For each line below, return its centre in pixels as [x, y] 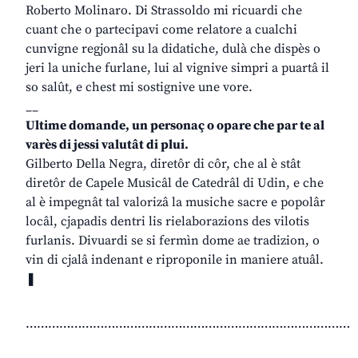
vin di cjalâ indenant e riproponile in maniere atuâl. [175, 260]
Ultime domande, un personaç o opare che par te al [175, 126]
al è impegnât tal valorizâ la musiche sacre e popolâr [175, 203]
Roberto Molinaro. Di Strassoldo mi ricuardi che [164, 11]
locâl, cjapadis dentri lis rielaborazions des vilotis [167, 222]
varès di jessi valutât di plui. [107, 145]
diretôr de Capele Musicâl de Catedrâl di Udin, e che [175, 183]
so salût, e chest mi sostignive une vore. [139, 88]
